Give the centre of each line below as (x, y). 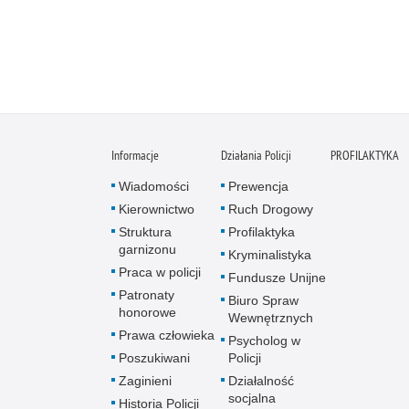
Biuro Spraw (263, 300)
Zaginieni (145, 381)
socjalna (252, 398)
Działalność (261, 381)
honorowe (147, 312)
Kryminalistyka (270, 255)
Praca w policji (160, 272)
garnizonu (147, 249)
